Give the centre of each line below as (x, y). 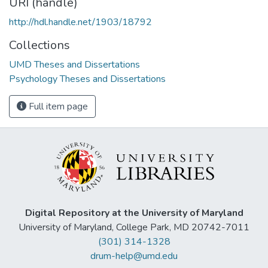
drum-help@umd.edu (134, 256)
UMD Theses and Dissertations (74, 64)
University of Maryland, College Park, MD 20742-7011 (134, 228)
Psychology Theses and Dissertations (87, 79)
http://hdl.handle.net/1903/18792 (80, 22)
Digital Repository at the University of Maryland (134, 213)
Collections (39, 45)
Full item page (57, 106)
